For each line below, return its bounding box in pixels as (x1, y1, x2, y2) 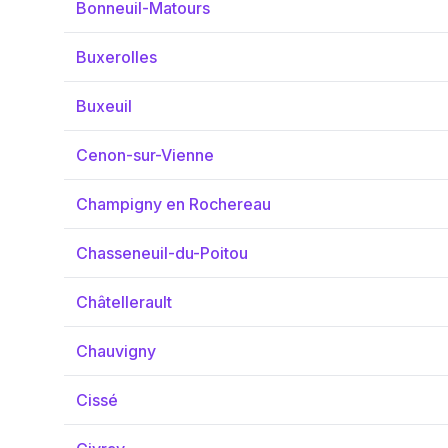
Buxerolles (76, 47, 157, 67)
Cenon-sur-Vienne (76, 145, 214, 165)
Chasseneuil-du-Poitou (76, 243, 248, 263)
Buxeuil (76, 96, 132, 116)
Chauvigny (76, 341, 156, 361)
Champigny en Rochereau (76, 194, 271, 214)
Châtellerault (76, 292, 172, 312)
